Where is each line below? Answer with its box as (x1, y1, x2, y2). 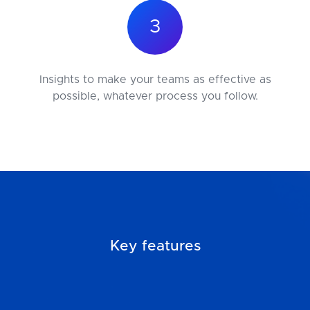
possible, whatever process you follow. (52, 91, 258, 102)
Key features (109, 239, 201, 253)
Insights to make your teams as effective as (39, 74, 271, 85)
